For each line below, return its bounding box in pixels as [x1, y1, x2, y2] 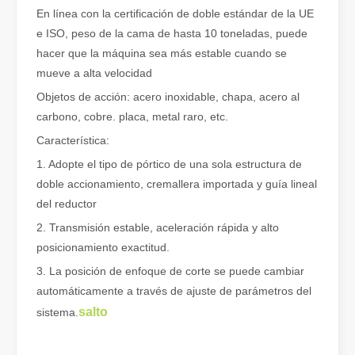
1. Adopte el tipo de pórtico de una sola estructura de [36, 158, 302, 170]
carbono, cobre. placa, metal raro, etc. [36, 110, 228, 123]
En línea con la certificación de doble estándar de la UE [36, 7, 314, 20]
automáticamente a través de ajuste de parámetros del [36, 284, 311, 297]
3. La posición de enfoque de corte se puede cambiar [36, 265, 304, 277]
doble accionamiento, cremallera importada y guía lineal [36, 177, 317, 190]
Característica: [36, 134, 109, 147]
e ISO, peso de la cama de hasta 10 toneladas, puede [36, 27, 307, 40]
